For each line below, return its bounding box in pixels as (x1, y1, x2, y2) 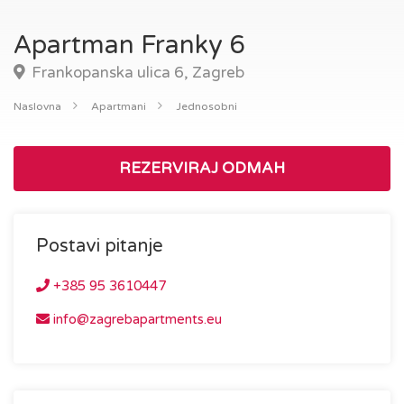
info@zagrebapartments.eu (50, 311, 222, 327)
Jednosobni (176, 100, 237, 113)
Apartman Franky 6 (14, 30, 245, 60)
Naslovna (14, 100, 61, 113)
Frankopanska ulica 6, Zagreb (28, 63, 244, 82)
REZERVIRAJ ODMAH (119, 159, 285, 178)
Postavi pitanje (36, 235, 163, 257)
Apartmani (91, 100, 146, 113)
